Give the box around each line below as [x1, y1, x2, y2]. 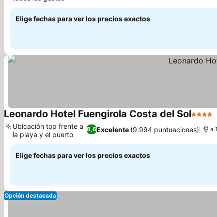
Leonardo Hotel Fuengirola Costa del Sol [4, 108, 191, 120]
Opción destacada [4, 192, 56, 199]
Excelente [96, 125, 129, 134]
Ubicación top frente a [13, 122, 83, 130]
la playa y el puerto [13, 130, 73, 139]
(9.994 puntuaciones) [130, 125, 199, 134]
